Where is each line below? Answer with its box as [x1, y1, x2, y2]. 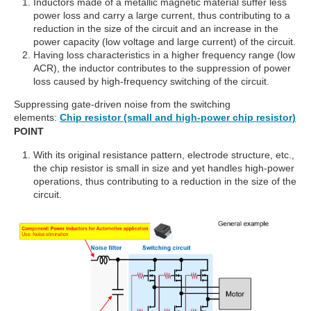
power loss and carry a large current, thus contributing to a [33, 9, 290, 21]
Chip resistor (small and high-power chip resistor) [60, 111, 296, 123]
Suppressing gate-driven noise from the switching [14, 98, 230, 110]
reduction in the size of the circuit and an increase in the [33, 22, 278, 34]
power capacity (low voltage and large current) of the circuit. [33, 35, 296, 47]
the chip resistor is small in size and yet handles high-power [33, 162, 294, 174]
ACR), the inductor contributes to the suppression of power [33, 62, 291, 74]
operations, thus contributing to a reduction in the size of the [33, 175, 296, 187]
